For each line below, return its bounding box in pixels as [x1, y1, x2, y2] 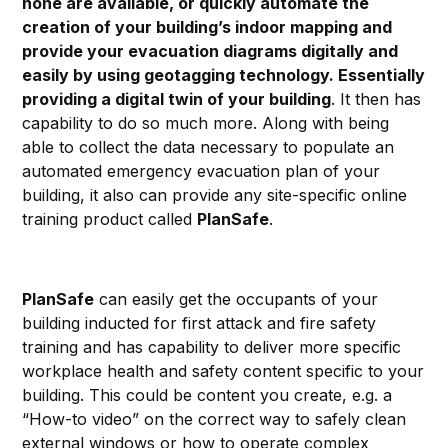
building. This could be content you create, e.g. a [22, 385, 393, 406]
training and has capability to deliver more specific [22, 337, 402, 358]
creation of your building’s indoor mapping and [22, 17, 393, 38]
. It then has [331, 89, 422, 110]
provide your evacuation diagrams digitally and [22, 41, 399, 62]
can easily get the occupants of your [94, 289, 379, 310]
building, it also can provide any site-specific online [22, 185, 408, 206]
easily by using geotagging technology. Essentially [22, 65, 426, 86]
